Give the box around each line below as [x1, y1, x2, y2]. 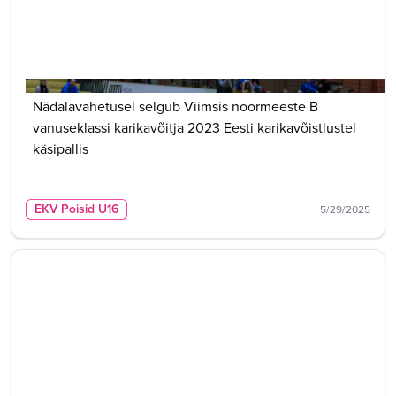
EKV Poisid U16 [34, 200, 118, 218]
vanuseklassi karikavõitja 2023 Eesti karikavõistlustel [33, 118, 356, 138]
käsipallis [33, 139, 88, 159]
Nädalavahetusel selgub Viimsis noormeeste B [33, 96, 318, 117]
